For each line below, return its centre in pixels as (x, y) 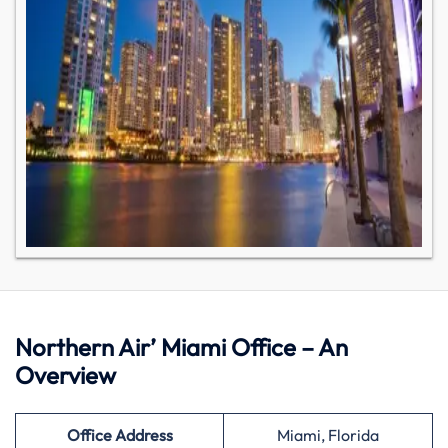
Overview (68, 375)
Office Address (119, 435)
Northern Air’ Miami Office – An (181, 347)
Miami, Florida (328, 435)
